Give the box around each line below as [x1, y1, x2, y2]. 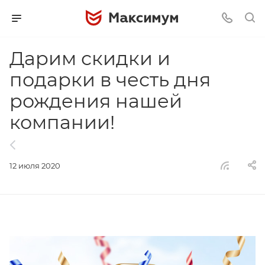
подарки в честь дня [9, 68, 211, 91]
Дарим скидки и [9, 47, 170, 70]
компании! [9, 111, 115, 134]
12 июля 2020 [9, 161, 60, 170]
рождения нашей [9, 89, 182, 112]
